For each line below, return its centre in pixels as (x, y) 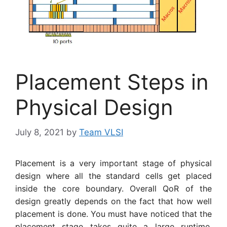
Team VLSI (101, 132)
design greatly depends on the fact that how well (113, 201)
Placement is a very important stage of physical (113, 163)
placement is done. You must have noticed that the (113, 214)
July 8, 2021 (40, 132)
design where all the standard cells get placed (113, 176)
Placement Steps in (112, 82)
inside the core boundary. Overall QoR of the (113, 188)
